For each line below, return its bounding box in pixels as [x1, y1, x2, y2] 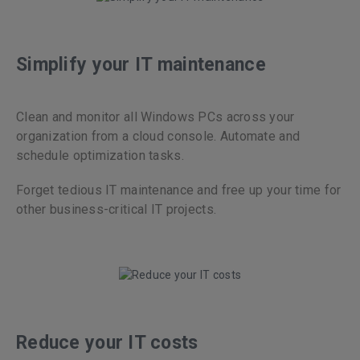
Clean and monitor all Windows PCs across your [16, 108, 295, 125]
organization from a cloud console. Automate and [16, 128, 301, 144]
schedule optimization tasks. [16, 147, 184, 163]
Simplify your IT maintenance [16, 53, 266, 76]
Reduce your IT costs [16, 331, 198, 354]
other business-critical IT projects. [16, 201, 217, 217]
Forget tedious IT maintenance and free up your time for [16, 182, 342, 198]
